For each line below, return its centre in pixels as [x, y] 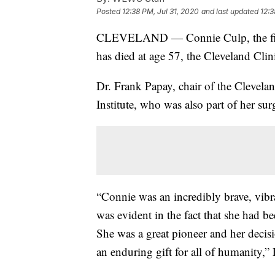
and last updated [230, 11]
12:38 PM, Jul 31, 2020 [161, 11]
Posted [109, 11]
